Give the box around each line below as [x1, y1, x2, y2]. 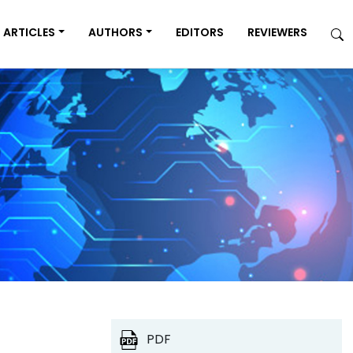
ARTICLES [3, 24, 56, 40]
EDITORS [176, 24, 224, 40]
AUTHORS [88, 24, 143, 40]
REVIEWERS [247, 24, 307, 40]
